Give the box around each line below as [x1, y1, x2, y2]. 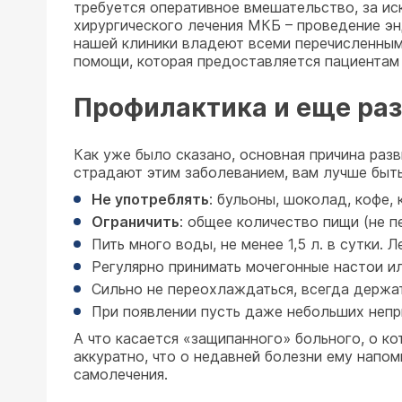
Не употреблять [92, 190, 209, 208]
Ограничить [92, 213, 179, 231]
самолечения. [74, 365, 168, 383]
